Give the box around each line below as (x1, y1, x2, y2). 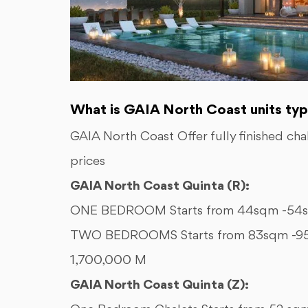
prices (70, 155, 109, 169)
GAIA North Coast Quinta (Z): (70, 278, 249, 293)
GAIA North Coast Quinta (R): (70, 179, 250, 194)
